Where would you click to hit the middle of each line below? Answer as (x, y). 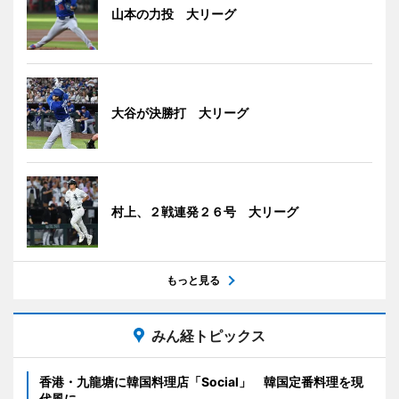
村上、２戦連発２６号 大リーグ (205, 212)
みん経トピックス (208, 336)
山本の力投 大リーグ (174, 14)
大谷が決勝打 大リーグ (180, 113)
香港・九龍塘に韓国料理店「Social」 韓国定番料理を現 (201, 382)
